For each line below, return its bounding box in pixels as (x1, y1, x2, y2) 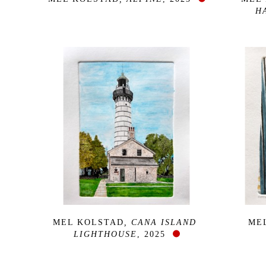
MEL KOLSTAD (53, 217, 124, 227)
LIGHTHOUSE (73, 229, 137, 239)
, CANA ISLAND (124, 217, 197, 227)
